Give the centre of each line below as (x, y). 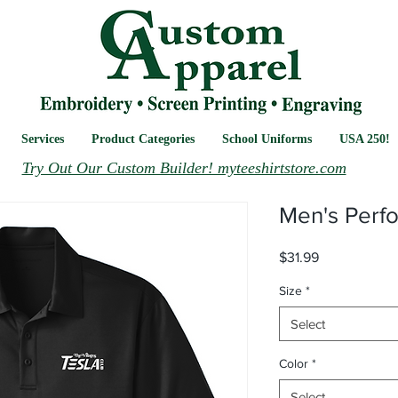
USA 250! (365, 139)
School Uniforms (267, 139)
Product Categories (143, 139)
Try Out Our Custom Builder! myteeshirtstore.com (184, 168)
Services (43, 139)
